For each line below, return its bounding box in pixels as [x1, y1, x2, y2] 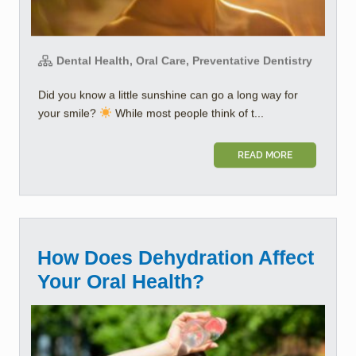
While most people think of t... [111, 106, 264, 119]
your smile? [38, 106, 99, 119]
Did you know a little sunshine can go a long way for [38, 87, 298, 101]
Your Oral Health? [37, 269, 204, 292]
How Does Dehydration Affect [37, 246, 314, 269]
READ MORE [238, 149, 292, 161]
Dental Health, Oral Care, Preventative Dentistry [53, 53, 312, 67]
